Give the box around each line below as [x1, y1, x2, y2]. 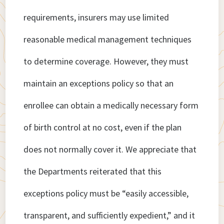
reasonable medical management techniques [23, 33, 192, 45]
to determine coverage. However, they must [23, 55, 189, 67]
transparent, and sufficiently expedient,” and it [23, 209, 195, 221]
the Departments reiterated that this [23, 165, 162, 177]
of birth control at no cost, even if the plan [23, 121, 182, 133]
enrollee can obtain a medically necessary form [23, 99, 199, 111]
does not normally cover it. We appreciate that [23, 143, 197, 155]
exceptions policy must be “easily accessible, [23, 187, 189, 199]
